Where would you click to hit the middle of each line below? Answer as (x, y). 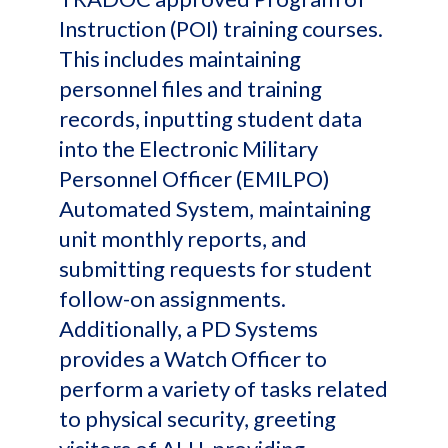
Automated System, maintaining (215, 208)
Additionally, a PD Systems (188, 328)
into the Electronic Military (188, 148)
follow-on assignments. (172, 298)
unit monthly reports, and (183, 238)
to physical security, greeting (197, 418)
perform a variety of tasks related (223, 388)
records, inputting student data (210, 118)
